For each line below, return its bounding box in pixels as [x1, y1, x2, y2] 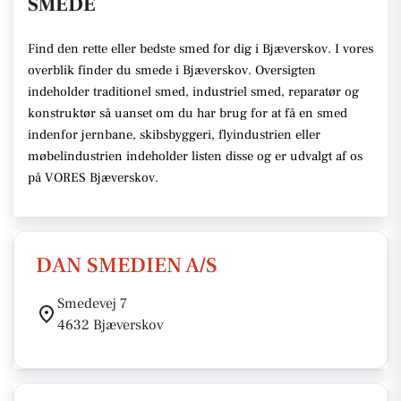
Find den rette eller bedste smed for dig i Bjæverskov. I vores [28, 40, 373, 57]
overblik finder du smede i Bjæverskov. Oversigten [28, 62, 316, 79]
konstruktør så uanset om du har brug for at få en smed [28, 105, 347, 122]
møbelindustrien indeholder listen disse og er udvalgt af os [28, 148, 363, 165]
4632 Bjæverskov [57, 316, 164, 334]
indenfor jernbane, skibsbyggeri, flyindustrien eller [28, 126, 320, 143]
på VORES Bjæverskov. [28, 169, 162, 186]
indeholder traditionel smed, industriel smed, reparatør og [28, 83, 359, 100]
